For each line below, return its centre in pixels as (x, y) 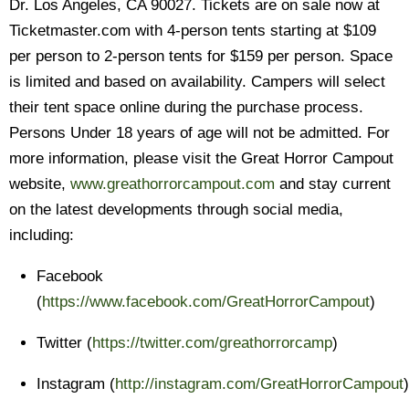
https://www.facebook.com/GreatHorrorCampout (206, 302)
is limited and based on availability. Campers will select (197, 82)
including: (42, 235)
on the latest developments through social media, (176, 210)
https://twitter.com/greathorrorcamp (212, 343)
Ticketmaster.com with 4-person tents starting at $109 (193, 31)
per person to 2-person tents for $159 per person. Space (201, 56)
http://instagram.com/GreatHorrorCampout (259, 384)
